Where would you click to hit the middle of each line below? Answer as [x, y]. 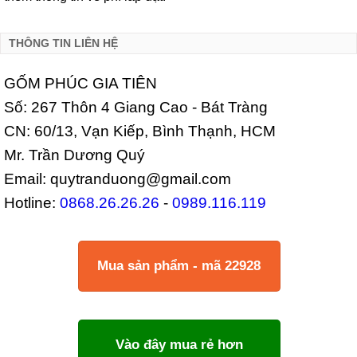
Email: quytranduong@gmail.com [118, 179]
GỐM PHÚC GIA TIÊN [80, 83]
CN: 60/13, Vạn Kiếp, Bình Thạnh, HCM [140, 131]
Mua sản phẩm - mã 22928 [179, 265]
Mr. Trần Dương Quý [75, 155]
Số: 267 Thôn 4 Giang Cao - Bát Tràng [136, 107]
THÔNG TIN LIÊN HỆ [63, 43]
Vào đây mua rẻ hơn [179, 345]
